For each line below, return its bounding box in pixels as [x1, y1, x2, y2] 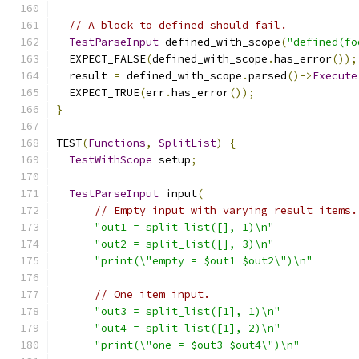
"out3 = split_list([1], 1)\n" [95, 305, 280, 318]
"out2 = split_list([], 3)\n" [95, 237, 274, 251]
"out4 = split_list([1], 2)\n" [95, 321, 280, 335]
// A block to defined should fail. [69, 18, 287, 32]
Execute [313, 69, 357, 83]
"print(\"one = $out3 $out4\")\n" [95, 338, 300, 352]
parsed [248, 69, 287, 83]
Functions [88, 136, 146, 150]
